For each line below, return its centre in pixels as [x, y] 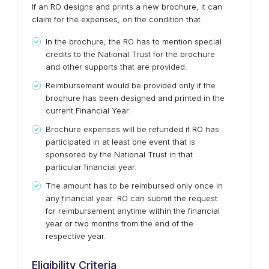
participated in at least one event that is [120, 142]
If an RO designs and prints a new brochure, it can [127, 7]
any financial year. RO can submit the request [131, 198]
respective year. [76, 236]
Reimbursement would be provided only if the [131, 85]
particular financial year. [91, 167]
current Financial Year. [88, 110]
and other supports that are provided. [116, 67]
